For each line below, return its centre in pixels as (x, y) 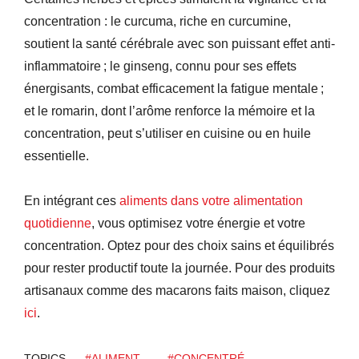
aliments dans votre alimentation (211, 200)
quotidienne (58, 223)
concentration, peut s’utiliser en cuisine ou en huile (167, 133)
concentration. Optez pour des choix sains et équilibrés (179, 245)
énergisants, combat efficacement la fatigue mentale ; (174, 88)
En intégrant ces (72, 200)
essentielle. (56, 155)
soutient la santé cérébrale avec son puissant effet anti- (179, 43)
